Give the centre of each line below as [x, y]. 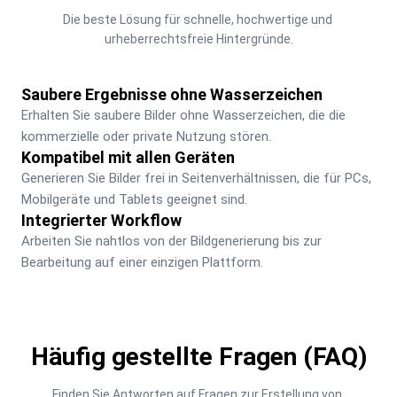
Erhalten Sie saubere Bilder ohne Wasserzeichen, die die [183, 115]
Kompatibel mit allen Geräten [128, 157]
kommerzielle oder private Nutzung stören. [146, 136]
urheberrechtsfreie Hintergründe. [198, 39]
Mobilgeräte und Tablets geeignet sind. [134, 199]
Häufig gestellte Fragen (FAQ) [198, 356]
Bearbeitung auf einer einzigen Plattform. [142, 262]
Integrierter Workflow [101, 220]
